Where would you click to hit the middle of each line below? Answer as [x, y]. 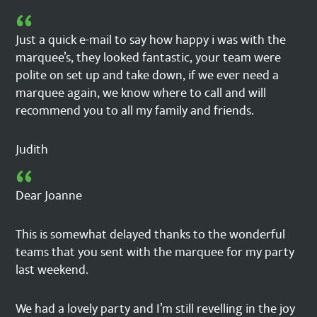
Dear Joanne [49, 196]
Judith [32, 150]
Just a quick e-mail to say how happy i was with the [151, 40]
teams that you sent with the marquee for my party [155, 253]
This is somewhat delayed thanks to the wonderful [151, 235]
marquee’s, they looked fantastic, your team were [149, 58]
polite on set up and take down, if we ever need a [148, 76]
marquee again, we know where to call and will [141, 93]
